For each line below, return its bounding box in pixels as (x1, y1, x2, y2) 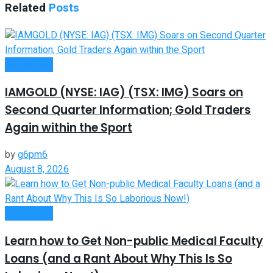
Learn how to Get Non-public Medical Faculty (5, 233, 263, 250)
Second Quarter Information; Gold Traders (5, 101, 251, 118)
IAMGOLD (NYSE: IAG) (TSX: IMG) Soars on (5, 83, 243, 101)
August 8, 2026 (5, 162, 69, 177)
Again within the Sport (5, 119, 132, 136)
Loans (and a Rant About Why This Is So (5, 250, 232, 268)
